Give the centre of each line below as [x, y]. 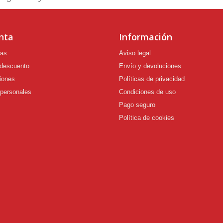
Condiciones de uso [147, 92]
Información [146, 37]
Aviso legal [135, 53]
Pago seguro [137, 105]
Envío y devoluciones [150, 66]
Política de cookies [147, 117]
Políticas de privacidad [152, 79]
